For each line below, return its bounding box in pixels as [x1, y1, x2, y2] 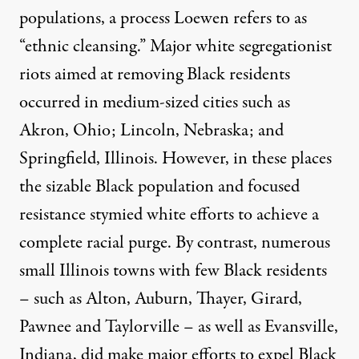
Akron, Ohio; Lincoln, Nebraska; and [19, 117, 284, 143]
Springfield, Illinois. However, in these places [19, 145, 332, 171]
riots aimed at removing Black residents [19, 61, 290, 87]
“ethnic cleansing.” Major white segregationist [19, 33, 332, 59]
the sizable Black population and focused [19, 173, 300, 200]
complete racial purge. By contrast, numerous [19, 229, 330, 256]
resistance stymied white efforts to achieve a [19, 201, 319, 228]
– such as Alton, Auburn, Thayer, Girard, [19, 285, 302, 312]
